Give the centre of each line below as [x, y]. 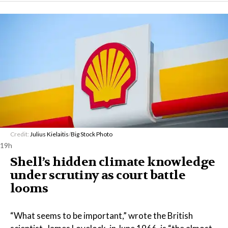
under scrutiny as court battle [98, 175]
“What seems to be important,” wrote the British [102, 216]
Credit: [20, 134]
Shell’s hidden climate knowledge [113, 162]
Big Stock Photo [92, 134]
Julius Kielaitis [49, 134]
